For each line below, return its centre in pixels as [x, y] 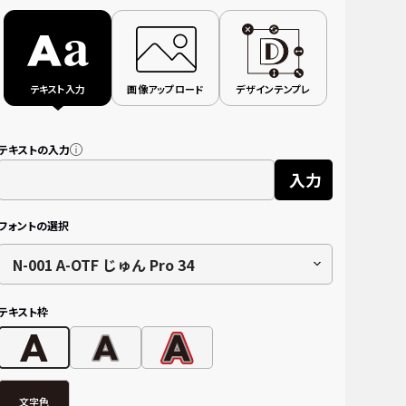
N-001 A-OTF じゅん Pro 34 [125, 265]
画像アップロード [165, 89]
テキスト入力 [58, 89]
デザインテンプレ [273, 89]
